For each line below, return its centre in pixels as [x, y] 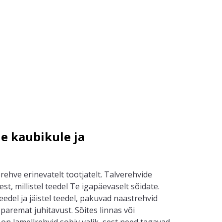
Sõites [86, 210]
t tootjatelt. [83, 174]
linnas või [116, 210]
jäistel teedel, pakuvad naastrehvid [92, 198]
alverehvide [131, 174]
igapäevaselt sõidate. [121, 186]
